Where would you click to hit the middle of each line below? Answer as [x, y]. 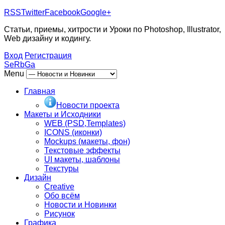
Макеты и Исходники [63, 114]
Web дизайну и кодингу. [47, 38]
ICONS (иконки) [73, 132]
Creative [59, 187]
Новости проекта [88, 105]
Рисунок [60, 214]
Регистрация [48, 55]
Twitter [33, 12]
